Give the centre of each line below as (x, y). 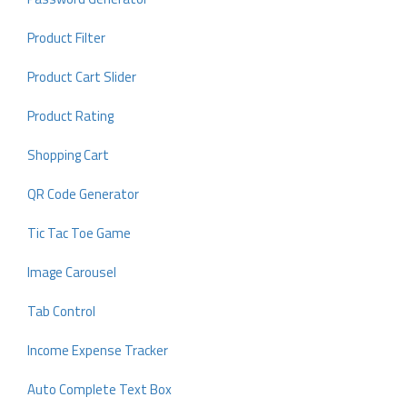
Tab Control (61, 311)
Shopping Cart (68, 155)
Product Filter (66, 38)
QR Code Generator (83, 194)
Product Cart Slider (82, 77)
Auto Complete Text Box (99, 389)
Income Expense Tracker (98, 350)
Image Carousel (72, 272)
